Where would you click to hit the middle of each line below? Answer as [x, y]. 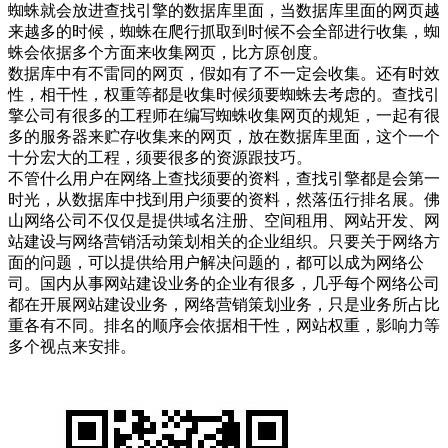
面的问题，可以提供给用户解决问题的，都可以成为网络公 [216, 262]
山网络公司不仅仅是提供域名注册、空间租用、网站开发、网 [224, 220]
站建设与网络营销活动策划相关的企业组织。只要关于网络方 [224, 241]
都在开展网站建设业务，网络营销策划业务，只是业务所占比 [224, 304]
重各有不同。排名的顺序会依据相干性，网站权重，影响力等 [224, 325]
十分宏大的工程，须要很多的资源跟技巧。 [160, 157]
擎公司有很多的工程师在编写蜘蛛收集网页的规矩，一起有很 [224, 115]
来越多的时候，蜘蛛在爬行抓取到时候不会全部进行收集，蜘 [224, 31]
